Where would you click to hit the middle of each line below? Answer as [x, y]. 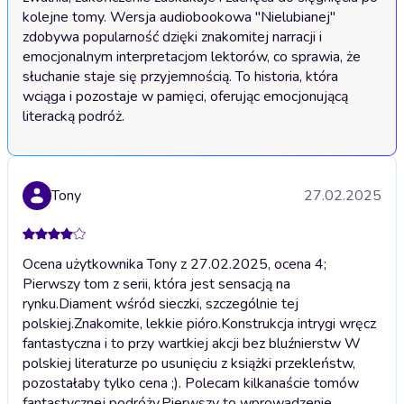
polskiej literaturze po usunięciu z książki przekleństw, [189, 364]
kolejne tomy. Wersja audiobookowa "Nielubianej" [179, 18]
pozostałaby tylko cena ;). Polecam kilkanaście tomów [191, 384]
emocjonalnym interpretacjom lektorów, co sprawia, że [192, 57]
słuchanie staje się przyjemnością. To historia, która [180, 77]
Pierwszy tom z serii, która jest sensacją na [156, 285]
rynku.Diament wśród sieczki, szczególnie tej [161, 304]
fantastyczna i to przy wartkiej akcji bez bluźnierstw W [192, 344]
